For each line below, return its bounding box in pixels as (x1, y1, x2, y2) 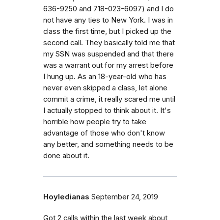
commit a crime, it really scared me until (43, 94, 175, 104)
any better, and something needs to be (43, 139, 173, 149)
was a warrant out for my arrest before (43, 60, 173, 70)
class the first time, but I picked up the (43, 27, 171, 36)
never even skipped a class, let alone (43, 83, 167, 92)
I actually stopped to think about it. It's (43, 106, 171, 115)
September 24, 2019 (91, 192, 158, 201)
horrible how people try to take (43, 117, 146, 126)
